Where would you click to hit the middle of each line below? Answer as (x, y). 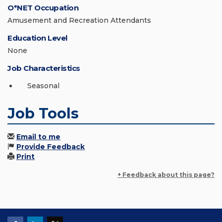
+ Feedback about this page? (166, 175)
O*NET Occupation (43, 8)
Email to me (38, 137)
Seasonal (43, 86)
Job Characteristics (44, 68)
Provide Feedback (51, 147)
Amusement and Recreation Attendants (79, 20)
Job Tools (43, 113)
